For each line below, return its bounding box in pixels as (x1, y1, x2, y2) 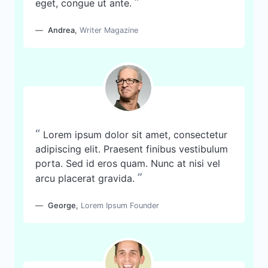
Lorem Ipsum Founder (81, 201, 159, 210)
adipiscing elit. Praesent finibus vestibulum (35, 143, 228, 155)
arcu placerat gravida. (35, 172, 135, 184)
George (48, 201, 76, 210)
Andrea (48, 26, 75, 35)
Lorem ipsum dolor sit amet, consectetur (43, 129, 227, 141)
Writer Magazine (80, 26, 138, 35)
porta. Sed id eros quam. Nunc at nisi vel (35, 157, 220, 169)
